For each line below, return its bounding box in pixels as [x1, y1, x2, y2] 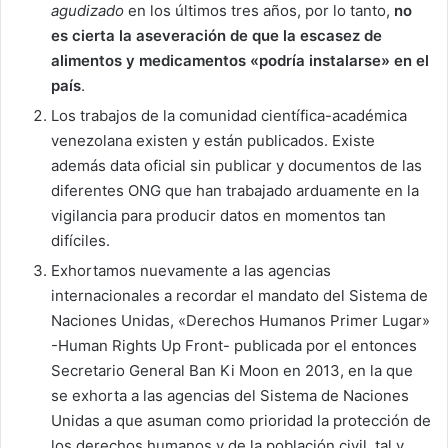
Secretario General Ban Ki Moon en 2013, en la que [51, 361, 413, 380]
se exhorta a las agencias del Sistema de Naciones [51, 386, 409, 405]
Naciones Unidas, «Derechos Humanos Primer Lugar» [51, 311, 430, 330]
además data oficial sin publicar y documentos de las [51, 156, 422, 175]
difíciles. [51, 231, 110, 250]
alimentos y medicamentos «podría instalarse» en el [51, 51, 429, 70]
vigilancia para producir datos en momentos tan [51, 206, 386, 225]
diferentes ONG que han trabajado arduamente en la [51, 181, 419, 200]
